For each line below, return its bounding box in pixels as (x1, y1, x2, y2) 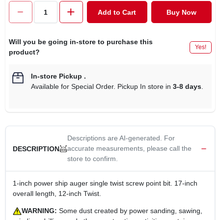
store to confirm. (67, 155, 118, 163)
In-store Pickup (30, 72, 82, 80)
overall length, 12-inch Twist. (12, 190, 101, 197)
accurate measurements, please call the (67, 144, 192, 152)
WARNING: (21, 207, 57, 215)
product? (8, 48, 40, 56)
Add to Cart (98, 8, 136, 16)
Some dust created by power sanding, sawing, (56, 207, 202, 215)
